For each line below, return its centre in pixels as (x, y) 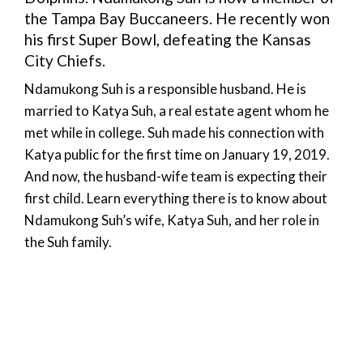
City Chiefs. (65, 61)
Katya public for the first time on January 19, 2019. (177, 155)
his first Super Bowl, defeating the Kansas (168, 40)
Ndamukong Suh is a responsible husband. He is (165, 89)
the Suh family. (68, 242)
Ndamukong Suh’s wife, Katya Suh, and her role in (172, 220)
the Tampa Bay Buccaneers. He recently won (177, 19)
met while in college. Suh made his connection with (174, 133)
